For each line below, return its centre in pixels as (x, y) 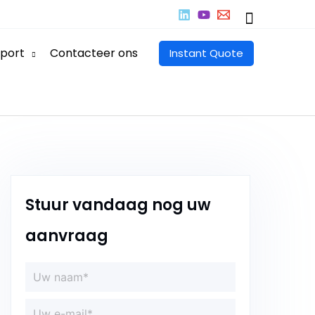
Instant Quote (206, 53)
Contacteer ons (94, 53)
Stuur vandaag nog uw (118, 205)
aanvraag (66, 236)
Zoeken (272, 18)
